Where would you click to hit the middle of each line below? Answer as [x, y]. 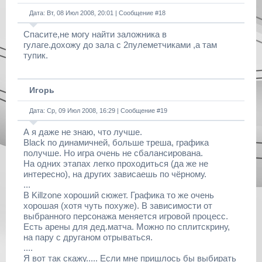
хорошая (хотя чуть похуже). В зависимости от [118, 206]
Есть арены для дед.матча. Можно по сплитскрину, [127, 227]
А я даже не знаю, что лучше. [83, 132]
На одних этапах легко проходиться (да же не [116, 163]
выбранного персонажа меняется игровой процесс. [126, 216]
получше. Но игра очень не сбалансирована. [113, 153]
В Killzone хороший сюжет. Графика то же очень [119, 195]
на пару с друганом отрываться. [88, 237]
